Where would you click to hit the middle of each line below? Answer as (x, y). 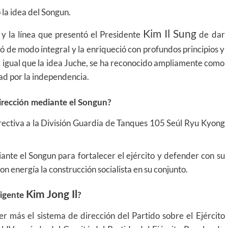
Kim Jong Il (52, 194)
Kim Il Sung (170, 33)
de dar (211, 34)
